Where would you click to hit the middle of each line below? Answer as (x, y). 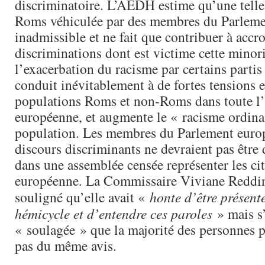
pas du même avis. (66, 245)
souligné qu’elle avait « (82, 197)
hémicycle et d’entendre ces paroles (114, 213)
